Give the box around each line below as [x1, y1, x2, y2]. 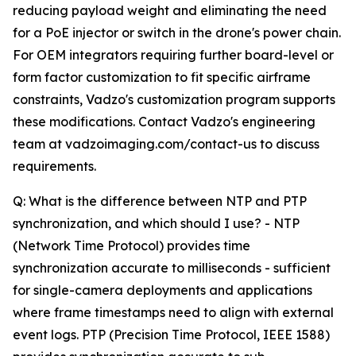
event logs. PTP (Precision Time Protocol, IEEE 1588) [13, 327, 330, 343]
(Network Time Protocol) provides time [13, 238, 250, 254]
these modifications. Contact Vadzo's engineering [13, 114, 315, 130]
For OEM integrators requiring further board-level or [13, 47, 334, 64]
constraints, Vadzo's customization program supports [13, 91, 335, 108]
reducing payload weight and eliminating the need [13, 2, 327, 19]
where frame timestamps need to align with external [13, 304, 334, 321]
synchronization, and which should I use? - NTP [13, 215, 300, 232]
